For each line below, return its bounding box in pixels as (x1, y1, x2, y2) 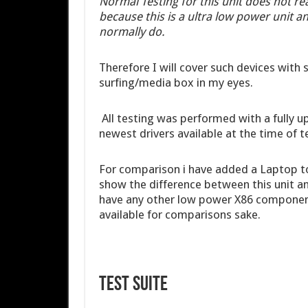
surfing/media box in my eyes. (98, 76, 253, 89)
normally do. (98, 25, 165, 38)
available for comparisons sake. (98, 208, 261, 221)
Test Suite (98, 274, 168, 296)
